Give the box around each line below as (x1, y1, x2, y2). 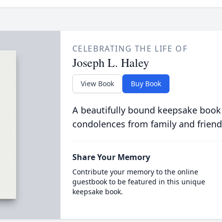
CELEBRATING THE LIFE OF (72, 43, 188, 54)
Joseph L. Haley (72, 55, 149, 70)
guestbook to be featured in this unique (72, 177, 205, 186)
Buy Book (130, 79, 161, 88)
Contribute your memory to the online (72, 167, 198, 176)
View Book (80, 79, 114, 88)
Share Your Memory (72, 152, 150, 163)
